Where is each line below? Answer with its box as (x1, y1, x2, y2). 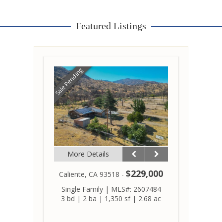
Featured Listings (76, 20, 146, 31)
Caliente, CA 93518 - (59, 169, 126, 179)
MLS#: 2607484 (111, 184, 161, 194)
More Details (67, 149, 109, 159)
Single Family (61, 184, 103, 194)
